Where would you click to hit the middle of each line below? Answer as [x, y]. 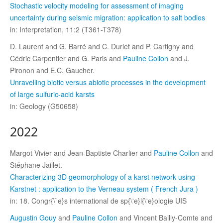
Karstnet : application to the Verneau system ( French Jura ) [104, 188]
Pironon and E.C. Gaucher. [52, 70]
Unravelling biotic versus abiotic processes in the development [108, 82]
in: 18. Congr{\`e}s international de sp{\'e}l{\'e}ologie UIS [98, 200]
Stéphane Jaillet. [36, 165]
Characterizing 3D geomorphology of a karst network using [103, 176]
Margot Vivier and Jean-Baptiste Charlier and [82, 153]
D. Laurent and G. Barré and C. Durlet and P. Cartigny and [102, 46]
